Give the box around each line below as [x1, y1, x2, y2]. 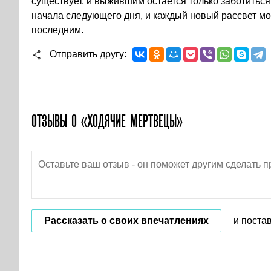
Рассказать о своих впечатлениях [44, 215, 209, 226]
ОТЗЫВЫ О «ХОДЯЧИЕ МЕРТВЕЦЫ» [31, 111, 183, 131]
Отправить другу [50, 49, 124, 59]
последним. [31, 25, 86, 35]
